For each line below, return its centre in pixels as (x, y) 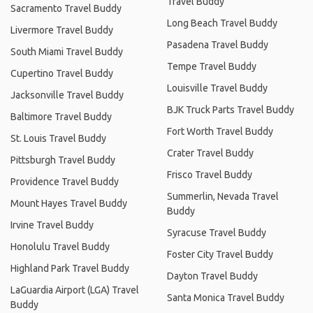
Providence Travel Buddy (65, 181)
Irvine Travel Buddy (52, 225)
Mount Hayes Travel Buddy (69, 203)
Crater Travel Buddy (210, 153)
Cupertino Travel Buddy (62, 73)
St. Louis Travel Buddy (58, 138)
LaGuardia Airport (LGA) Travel (75, 290)
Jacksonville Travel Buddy (67, 95)
